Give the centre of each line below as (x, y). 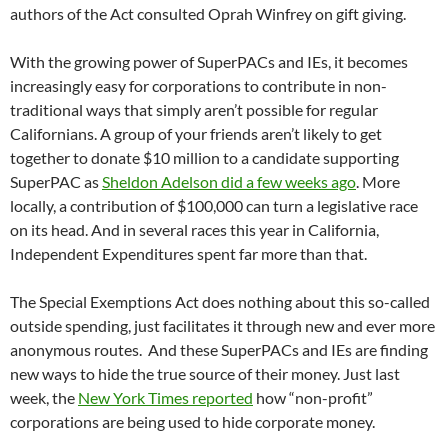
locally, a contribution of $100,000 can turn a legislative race (214, 206)
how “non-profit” (313, 398)
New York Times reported (165, 398)
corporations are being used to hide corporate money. (192, 422)
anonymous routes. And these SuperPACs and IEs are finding (219, 350)
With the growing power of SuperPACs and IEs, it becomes (209, 62)
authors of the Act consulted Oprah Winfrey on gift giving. (208, 14)
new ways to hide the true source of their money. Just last (205, 374)
